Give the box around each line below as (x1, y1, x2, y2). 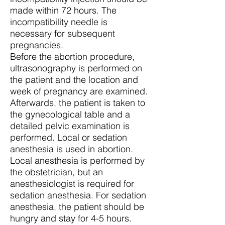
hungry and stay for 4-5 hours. (10, 212, 132, 224)
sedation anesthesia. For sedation (10, 189, 146, 201)
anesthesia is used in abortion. (10, 143, 133, 155)
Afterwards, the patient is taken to (10, 97, 145, 108)
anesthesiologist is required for (10, 178, 134, 189)
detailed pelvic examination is (10, 120, 130, 132)
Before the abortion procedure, (10, 51, 135, 62)
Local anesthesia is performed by (10, 155, 145, 166)
